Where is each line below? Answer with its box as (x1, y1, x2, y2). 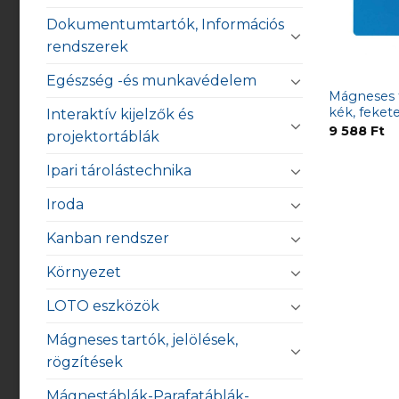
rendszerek (46, 38, 128, 56)
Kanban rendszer (46, 230, 169, 248)
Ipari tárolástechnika (46, 162, 191, 180)
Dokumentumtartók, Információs (46, 16, 284, 34)
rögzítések (46, 354, 123, 371)
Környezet (46, 264, 121, 281)
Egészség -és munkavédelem (46, 72, 256, 90)
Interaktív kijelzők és (46, 106, 193, 124)
